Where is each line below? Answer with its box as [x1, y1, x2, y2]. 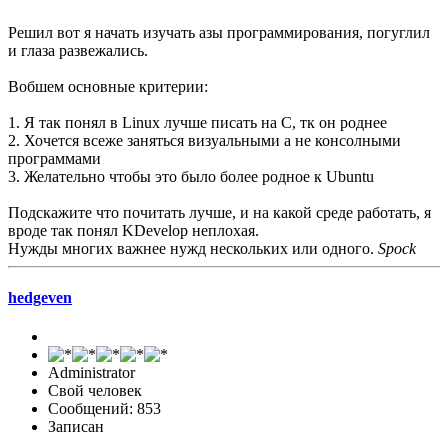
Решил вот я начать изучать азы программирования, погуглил [8, 23, 430, 41]
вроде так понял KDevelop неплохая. [8, 221, 259, 239]
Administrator [48, 364, 135, 382]
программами [8, 149, 101, 167]
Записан [48, 418, 104, 436]
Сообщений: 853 [48, 400, 161, 418]
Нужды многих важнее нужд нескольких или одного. [8, 239, 378, 257]
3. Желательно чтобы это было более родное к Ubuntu [8, 167, 374, 185]
